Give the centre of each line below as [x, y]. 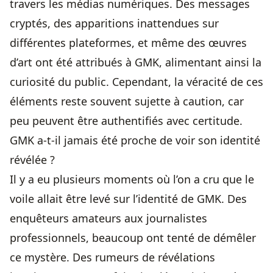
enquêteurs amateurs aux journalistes [108, 218]
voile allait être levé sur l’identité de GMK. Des [128, 199]
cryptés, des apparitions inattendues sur [114, 23]
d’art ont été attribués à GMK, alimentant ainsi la [136, 62]
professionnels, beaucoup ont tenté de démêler [133, 238]
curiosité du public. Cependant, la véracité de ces [136, 82]
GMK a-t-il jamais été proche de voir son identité [135, 140]
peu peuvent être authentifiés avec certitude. [126, 121]
